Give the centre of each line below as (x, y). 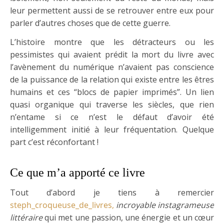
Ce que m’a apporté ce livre (77, 172)
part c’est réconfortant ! (54, 142)
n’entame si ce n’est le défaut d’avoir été (112, 117)
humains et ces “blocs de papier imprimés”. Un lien (112, 92)
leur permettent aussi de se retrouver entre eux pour (112, 10)
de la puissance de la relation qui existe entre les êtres (112, 79)
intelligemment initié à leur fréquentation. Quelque (112, 129)
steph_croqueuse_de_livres (61, 205)
